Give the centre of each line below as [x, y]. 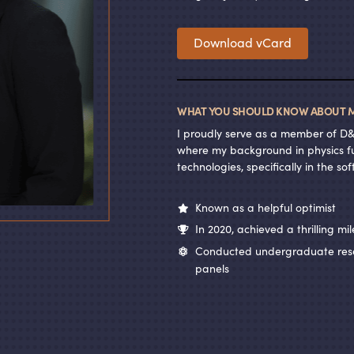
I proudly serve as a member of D [262, 132]
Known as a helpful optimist [264, 207]
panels [212, 267]
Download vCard [243, 42]
